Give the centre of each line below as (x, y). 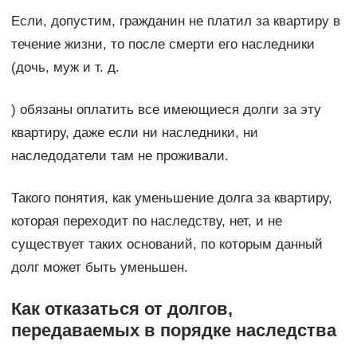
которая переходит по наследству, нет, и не (146, 221)
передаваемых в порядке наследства (173, 330)
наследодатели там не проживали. (120, 155)
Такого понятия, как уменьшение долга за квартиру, (171, 198)
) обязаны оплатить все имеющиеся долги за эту (166, 109)
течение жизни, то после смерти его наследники (163, 44)
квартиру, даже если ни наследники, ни (134, 132)
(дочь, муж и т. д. (65, 67)
